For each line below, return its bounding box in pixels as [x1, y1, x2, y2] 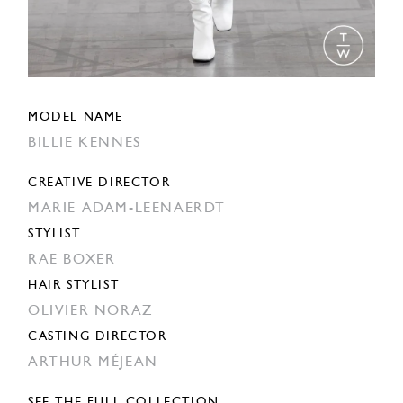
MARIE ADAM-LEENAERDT [28, 201, 226, 217]
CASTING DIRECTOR [28, 330, 167, 345]
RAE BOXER [28, 253, 116, 268]
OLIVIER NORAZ [28, 304, 153, 319]
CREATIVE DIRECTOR [28, 176, 171, 191]
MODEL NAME [28, 111, 123, 125]
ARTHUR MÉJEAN [28, 355, 158, 371]
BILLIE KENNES [28, 136, 141, 151]
